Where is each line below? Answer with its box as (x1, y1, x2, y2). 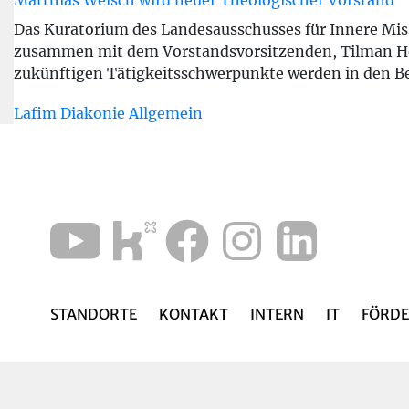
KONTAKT (159, 305, 229, 323)
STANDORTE (50, 305, 138, 323)
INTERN (250, 305, 305, 323)
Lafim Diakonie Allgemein (14, 104, 203, 122)
